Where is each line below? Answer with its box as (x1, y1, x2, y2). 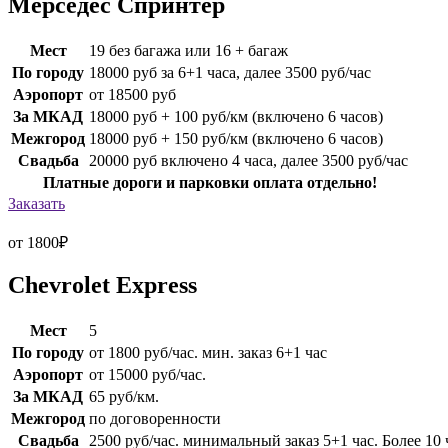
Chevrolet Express (8, 272, 197, 299)
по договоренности (89, 410, 221, 428)
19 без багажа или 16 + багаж (89, 41, 288, 59)
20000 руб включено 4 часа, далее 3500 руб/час (89, 151, 408, 169)
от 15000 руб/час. (89, 366, 206, 384)
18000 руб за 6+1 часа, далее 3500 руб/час (89, 63, 371, 81)
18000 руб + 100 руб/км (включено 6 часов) (89, 107, 383, 125)
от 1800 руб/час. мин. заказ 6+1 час (89, 344, 327, 362)
